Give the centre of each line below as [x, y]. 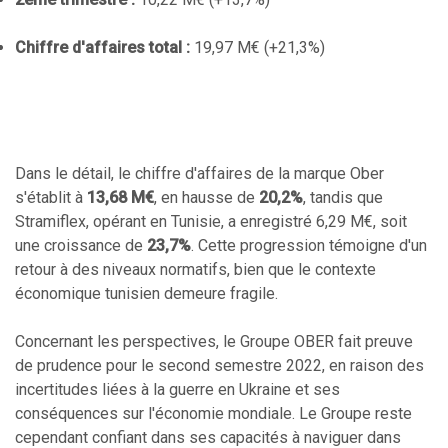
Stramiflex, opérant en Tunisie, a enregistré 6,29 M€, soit [211, 221]
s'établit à [51, 197]
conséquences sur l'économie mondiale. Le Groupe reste [213, 413]
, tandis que [343, 197]
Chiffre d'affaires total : [102, 47]
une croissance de [81, 245]
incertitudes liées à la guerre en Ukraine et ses [177, 389]
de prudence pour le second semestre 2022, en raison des [219, 365]
